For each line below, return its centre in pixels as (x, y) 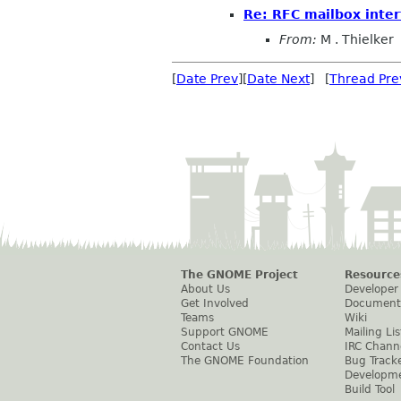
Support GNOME (225, 332)
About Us (205, 289)
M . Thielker (355, 39)
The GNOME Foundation (245, 360)
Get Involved (215, 303)
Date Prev (207, 78)
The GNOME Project (239, 274)
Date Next (278, 78)
